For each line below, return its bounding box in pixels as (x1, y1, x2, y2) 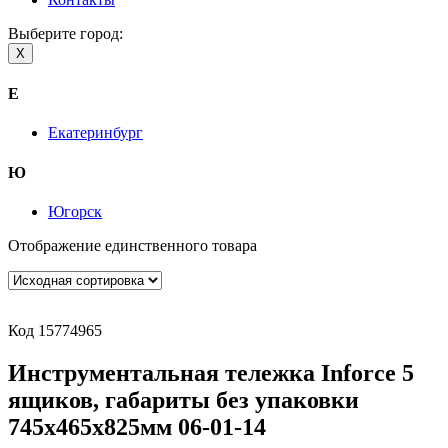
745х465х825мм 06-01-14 (8, 413, 266, 440)
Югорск (48, 202, 102, 220)
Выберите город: (8, 24, 123, 42)
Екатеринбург (48, 124, 143, 142)
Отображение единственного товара (8, 236, 257, 254)
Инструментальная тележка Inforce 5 (8, 359, 414, 386)
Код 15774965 (8, 321, 102, 339)
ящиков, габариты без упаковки (8, 386, 359, 413)
